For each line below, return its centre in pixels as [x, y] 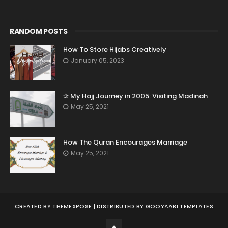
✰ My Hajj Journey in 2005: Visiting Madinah [135, 96]
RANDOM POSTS [38, 31]
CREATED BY [34, 206]
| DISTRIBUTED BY [119, 206]
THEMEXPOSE [72, 206]
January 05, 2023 [97, 60]
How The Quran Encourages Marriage [125, 142]
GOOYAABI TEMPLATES [179, 206]
